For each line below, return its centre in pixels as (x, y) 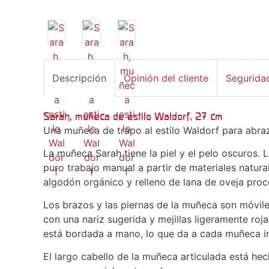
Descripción (79, 78)
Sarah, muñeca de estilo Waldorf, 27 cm (133, 116)
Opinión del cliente (166, 78)
